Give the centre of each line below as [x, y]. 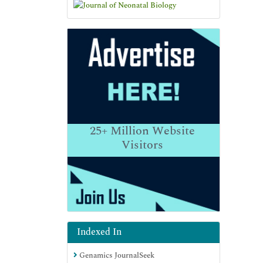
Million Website [151, 131]
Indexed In [99, 232]
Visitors [142, 145]
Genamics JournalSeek [116, 255]
